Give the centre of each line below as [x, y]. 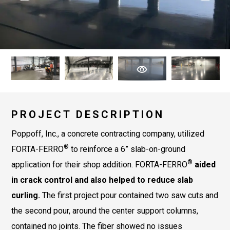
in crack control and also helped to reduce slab [102, 180]
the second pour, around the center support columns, [105, 211]
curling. [26, 195]
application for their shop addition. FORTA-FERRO [99, 165]
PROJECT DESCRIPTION [88, 114]
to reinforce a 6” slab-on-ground [127, 149]
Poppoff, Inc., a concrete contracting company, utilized [108, 134]
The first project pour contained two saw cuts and [129, 195]
